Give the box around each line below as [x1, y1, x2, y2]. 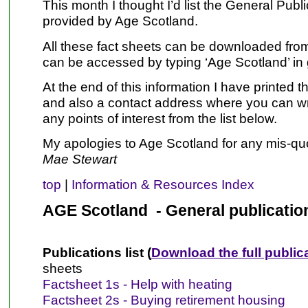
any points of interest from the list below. [42, 110, 277, 126]
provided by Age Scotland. [42, 13, 198, 29]
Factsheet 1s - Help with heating [42, 276, 232, 292]
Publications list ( [42, 245, 151, 261]
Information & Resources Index [71, 176, 254, 192]
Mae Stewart [42, 151, 117, 167]
